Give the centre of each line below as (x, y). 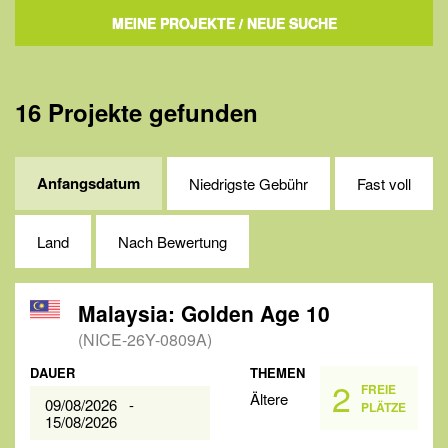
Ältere (269, 398)
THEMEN (278, 372)
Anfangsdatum (88, 183)
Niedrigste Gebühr (248, 183)
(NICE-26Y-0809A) (145, 339)
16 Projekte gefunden (136, 112)
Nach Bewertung (172, 241)
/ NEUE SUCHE (285, 23)
